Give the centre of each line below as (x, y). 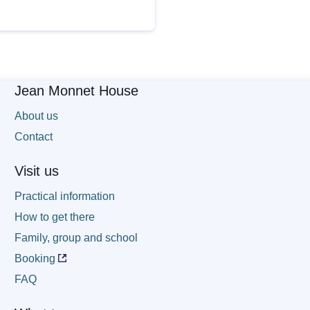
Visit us (37, 171)
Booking (35, 259)
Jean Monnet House (77, 91)
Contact (34, 137)
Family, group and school (76, 238)
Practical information (65, 197)
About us (37, 116)
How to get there (55, 217)
